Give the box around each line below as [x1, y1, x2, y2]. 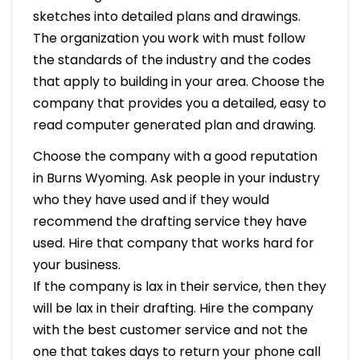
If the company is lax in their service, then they [32, 276, 326, 296]
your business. [32, 255, 121, 274]
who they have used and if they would [32, 190, 269, 209]
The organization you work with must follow [32, 28, 305, 47]
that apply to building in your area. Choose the [32, 72, 325, 91]
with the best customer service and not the [32, 320, 308, 339]
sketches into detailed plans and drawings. [32, 6, 301, 26]
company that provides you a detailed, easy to [32, 93, 326, 112]
